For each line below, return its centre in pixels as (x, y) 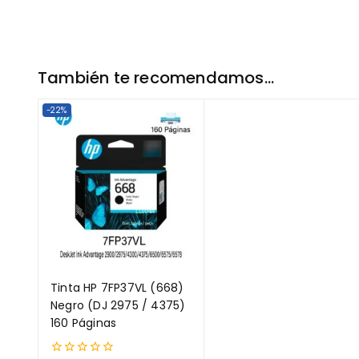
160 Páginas (84, 323)
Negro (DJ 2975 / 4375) (118, 305)
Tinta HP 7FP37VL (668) (117, 287)
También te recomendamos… (156, 78)
